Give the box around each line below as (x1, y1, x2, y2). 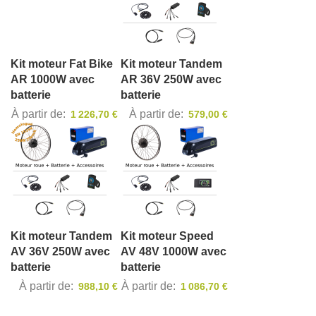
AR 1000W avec (11, 73, 95, 86)
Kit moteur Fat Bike (11, 58, 113, 71)
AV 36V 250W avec (11, 245, 110, 258)
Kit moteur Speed (121, 230, 214, 243)
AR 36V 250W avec (121, 73, 221, 86)
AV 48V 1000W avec (121, 245, 226, 258)
